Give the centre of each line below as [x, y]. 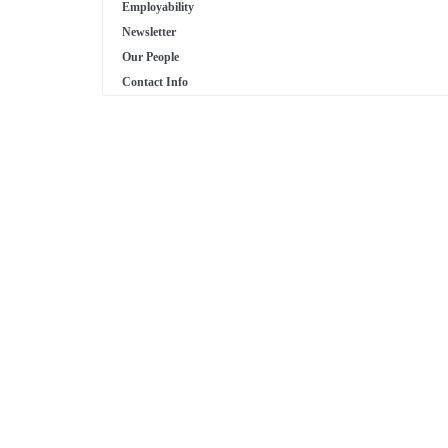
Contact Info [155, 82]
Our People [150, 57]
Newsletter [149, 32]
